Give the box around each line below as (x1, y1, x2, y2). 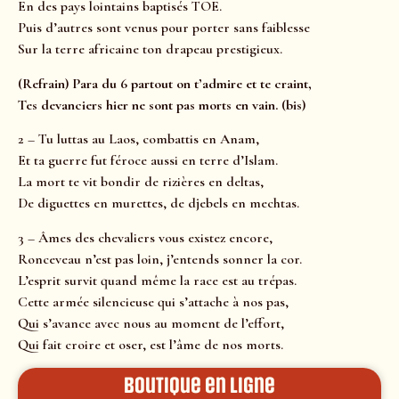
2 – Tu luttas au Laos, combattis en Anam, (18, 130, 259, 149)
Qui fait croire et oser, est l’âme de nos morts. (18, 335, 283, 354)
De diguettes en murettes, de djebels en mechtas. (18, 194, 299, 213)
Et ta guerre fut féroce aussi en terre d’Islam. (18, 151, 278, 170)
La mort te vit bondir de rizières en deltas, (18, 173, 264, 191)
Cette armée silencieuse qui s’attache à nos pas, (18, 292, 289, 311)
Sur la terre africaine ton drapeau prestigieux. (18, 40, 282, 59)
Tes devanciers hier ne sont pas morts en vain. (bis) (18, 95, 305, 114)
